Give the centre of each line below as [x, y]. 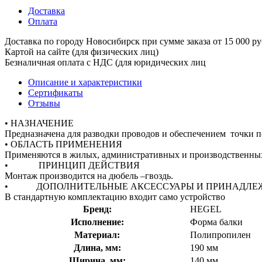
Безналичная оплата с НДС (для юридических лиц [105, 62]
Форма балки [216, 222]
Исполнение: [97, 222]
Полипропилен [220, 235]
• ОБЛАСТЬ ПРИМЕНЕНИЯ [63, 144]
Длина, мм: [97, 247]
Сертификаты [56, 92]
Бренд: [97, 209]
